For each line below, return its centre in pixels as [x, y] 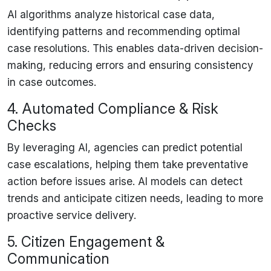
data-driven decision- [210, 48]
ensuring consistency [201, 65]
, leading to [209, 198]
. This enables [122, 48]
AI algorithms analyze [61, 14]
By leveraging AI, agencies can [85, 147]
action [22, 181]
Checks [32, 125]
